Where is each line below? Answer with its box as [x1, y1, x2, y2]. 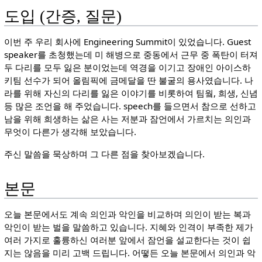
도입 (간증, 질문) [4, 8, 122, 26]
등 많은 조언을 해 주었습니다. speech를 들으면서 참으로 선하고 [4, 100, 256, 112]
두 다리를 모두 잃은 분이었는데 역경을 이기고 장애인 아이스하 [4, 61, 251, 74]
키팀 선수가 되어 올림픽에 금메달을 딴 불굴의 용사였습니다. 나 [4, 74, 253, 87]
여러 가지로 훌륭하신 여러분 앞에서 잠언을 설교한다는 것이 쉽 [4, 233, 251, 246]
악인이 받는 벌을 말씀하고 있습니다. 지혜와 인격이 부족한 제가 [4, 220, 253, 233]
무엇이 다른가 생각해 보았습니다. [4, 126, 136, 138]
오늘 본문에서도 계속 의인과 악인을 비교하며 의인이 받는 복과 [4, 208, 251, 220]
